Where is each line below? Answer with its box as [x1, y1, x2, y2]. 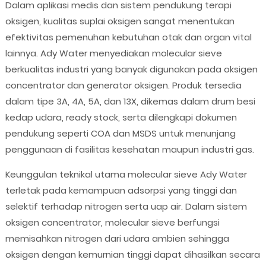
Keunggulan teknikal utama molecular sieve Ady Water [5, 168, 247, 181]
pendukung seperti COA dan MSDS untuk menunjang [5, 127, 236, 140]
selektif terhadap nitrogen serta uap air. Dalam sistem [5, 200, 247, 213]
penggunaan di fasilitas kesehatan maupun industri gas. [5, 143, 254, 156]
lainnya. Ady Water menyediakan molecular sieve [5, 47, 222, 60]
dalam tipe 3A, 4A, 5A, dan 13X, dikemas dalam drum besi [5, 95, 255, 108]
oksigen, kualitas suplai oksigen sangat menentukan [5, 15, 235, 28]
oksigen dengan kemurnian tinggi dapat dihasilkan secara [5, 248, 260, 261]
